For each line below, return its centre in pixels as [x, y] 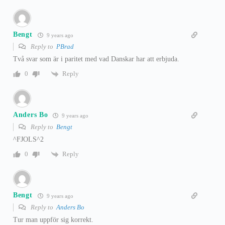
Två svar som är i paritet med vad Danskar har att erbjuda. [96, 59]
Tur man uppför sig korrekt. [53, 219]
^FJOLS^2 [28, 139]
